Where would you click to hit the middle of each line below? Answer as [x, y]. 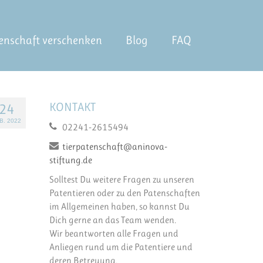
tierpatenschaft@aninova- [114, 147]
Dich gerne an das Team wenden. [112, 220]
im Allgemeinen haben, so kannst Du [119, 207]
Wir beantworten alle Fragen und [114, 234]
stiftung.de [70, 160]
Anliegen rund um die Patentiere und [121, 247]
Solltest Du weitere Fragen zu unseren [122, 180]
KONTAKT [72, 107]
